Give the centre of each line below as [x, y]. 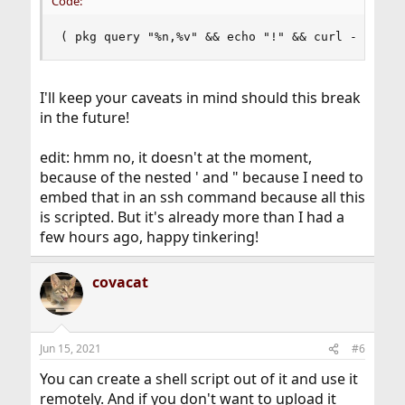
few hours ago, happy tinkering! [149, 237]
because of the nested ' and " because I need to [201, 178]
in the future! [84, 118]
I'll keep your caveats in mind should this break [200, 98]
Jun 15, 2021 [70, 349]
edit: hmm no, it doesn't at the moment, [175, 158]
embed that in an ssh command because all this [202, 198]
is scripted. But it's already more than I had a [192, 217]
